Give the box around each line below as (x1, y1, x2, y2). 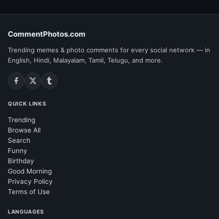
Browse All (8, 126, 41, 134)
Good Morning (8, 167, 52, 175)
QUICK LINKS (8, 100, 46, 107)
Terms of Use (8, 187, 50, 196)
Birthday (8, 156, 34, 165)
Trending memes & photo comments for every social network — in (8, 45, 210, 54)
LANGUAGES (8, 208, 44, 215)
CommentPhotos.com (8, 29, 86, 39)
